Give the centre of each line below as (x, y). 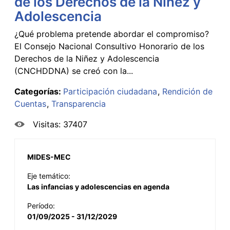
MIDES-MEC (49, 157)
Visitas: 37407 (60, 124)
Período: (41, 205)
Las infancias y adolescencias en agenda (98, 186)
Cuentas (30, 103)
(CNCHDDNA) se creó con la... (74, 71)
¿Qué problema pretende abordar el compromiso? (112, 34)
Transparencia (79, 103)
